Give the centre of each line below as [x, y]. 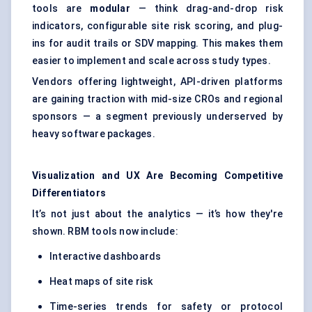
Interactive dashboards [106, 257]
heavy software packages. [94, 134]
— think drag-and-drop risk [206, 9]
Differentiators [69, 193]
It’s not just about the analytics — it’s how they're [157, 214]
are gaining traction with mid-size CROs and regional [157, 99]
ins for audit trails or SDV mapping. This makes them [157, 44]
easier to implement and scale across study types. [151, 61]
